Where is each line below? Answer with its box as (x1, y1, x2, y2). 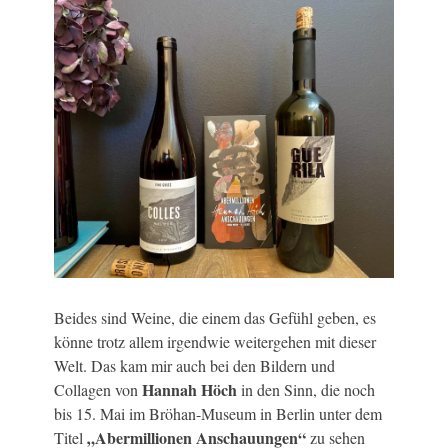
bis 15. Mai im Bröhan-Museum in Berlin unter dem (54, 403, 382, 425)
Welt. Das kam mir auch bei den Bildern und (54, 355, 335, 377)
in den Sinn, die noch (237, 379, 375, 401)
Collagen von (54, 379, 142, 401)
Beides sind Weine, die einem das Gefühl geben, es (54, 307, 376, 329)
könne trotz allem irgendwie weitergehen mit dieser (54, 331, 376, 353)
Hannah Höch (142, 378, 237, 402)
